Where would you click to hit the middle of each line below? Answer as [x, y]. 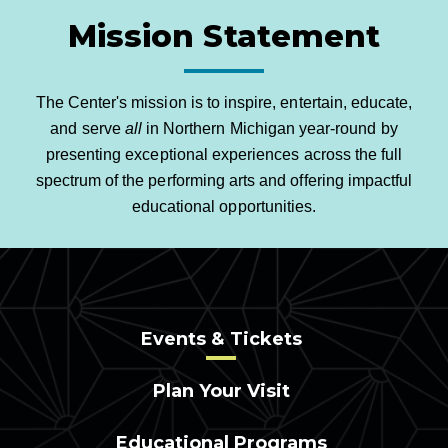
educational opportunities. [224, 207]
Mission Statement [224, 36]
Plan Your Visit [221, 391]
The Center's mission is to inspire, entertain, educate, [224, 103]
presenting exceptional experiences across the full [224, 155]
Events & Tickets [221, 339]
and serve [87, 129]
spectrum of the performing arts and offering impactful [224, 181]
